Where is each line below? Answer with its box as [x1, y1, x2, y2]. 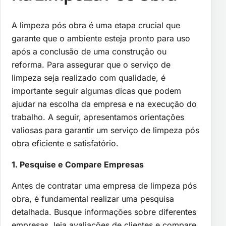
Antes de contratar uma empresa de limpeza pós [12, 180, 197, 191]
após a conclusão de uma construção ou [12, 46, 166, 56]
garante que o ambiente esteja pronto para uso [12, 33, 190, 43]
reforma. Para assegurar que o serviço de [12, 59, 171, 70]
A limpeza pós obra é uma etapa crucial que [12, 20, 180, 30]
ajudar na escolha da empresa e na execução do [12, 98, 197, 109]
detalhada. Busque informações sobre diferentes [12, 206, 196, 217]
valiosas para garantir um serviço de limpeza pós [12, 125, 199, 135]
